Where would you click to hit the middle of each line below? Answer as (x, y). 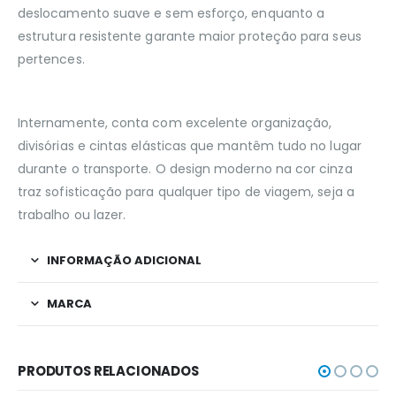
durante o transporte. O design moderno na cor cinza (185, 169)
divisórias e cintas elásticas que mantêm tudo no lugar (190, 146)
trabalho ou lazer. (72, 215)
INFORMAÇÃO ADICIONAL (124, 261)
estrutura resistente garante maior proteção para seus (190, 37)
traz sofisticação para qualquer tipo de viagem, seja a (186, 192)
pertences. (51, 60)
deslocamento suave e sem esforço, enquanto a (171, 14)
